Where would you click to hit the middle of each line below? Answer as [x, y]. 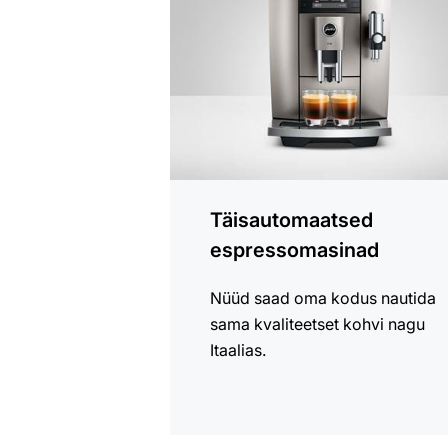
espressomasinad [295, 249]
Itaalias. [238, 349]
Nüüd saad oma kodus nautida [323, 297]
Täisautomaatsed [292, 219]
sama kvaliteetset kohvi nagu [318, 323]
